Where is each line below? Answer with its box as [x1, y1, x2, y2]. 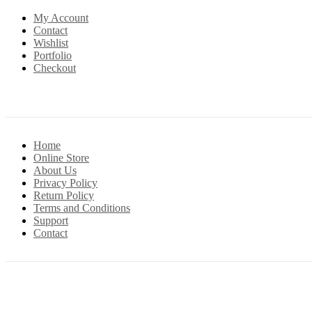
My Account [33, 12, 88, 24]
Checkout [33, 62, 76, 75]
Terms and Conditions [33, 202, 130, 214]
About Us [33, 164, 77, 177]
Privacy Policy [33, 177, 97, 189]
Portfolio [33, 49, 72, 62]
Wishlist [33, 37, 68, 49]
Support [33, 214, 68, 227]
